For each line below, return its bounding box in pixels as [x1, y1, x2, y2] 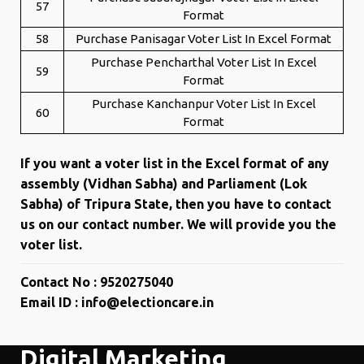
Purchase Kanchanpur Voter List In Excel [91, 97, 316, 110]
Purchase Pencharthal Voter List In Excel [90, 55, 317, 69]
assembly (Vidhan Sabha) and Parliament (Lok [20, 176, 307, 191]
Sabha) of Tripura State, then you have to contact [20, 197, 331, 211]
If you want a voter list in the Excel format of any [20, 156, 329, 171]
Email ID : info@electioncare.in [20, 295, 214, 310]
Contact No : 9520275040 [20, 275, 173, 289]
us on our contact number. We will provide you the [20, 217, 336, 232]
